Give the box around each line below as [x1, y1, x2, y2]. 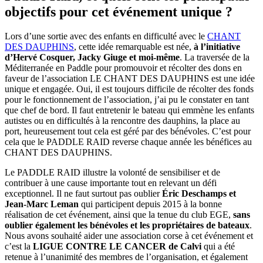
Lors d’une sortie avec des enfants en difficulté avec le [5, 31, 207, 42]
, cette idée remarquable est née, [74, 42, 194, 52]
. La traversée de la [180, 52, 249, 63]
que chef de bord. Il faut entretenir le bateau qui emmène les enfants [5, 105, 254, 116]
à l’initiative [194, 42, 240, 52]
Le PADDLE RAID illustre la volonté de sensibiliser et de [5, 167, 220, 178]
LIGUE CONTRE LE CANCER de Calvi [33, 241, 201, 252]
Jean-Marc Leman [5, 199, 79, 210]
